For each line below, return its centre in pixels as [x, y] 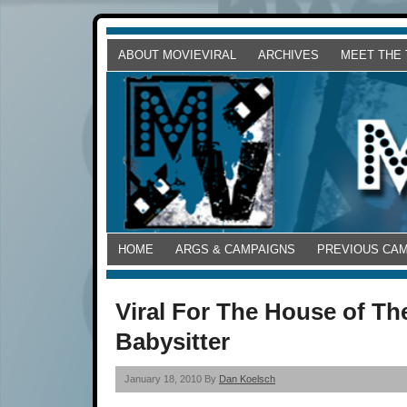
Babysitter [173, 342]
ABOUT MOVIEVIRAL [177, 55]
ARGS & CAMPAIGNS [235, 250]
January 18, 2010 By [172, 379]
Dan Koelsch [247, 379]
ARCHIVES [288, 55]
